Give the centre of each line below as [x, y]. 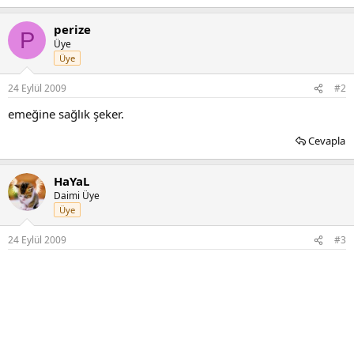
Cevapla [327, 141]
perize [72, 29]
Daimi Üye [77, 196]
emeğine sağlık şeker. [66, 114]
